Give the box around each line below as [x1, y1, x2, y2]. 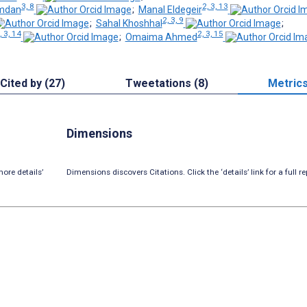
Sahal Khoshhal [95, 17, 162, 29]
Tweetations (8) [125, 76, 208, 90]
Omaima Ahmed [125, 31, 197, 42]
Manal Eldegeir [138, 4, 202, 16]
